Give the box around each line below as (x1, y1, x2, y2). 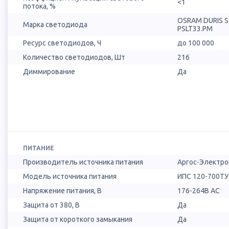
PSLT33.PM (177, 25, 213, 33)
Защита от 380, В (23, 201, 80, 210)
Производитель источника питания (23, 158, 143, 167)
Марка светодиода (23, 20, 87, 29)
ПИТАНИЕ (23, 145, 54, 152)
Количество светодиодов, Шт (23, 53, 125, 62)
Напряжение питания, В (23, 187, 102, 195)
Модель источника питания (23, 172, 117, 181)
